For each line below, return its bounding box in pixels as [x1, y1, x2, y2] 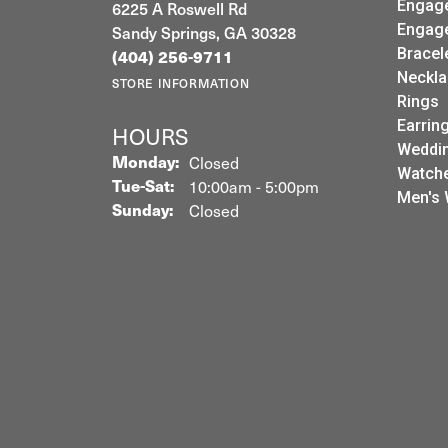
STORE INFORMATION [112, 74, 250, 92]
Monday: [112, 150, 179, 173]
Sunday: [112, 198, 173, 221]
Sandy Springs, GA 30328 [112, 20, 296, 44]
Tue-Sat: [112, 174, 174, 197]
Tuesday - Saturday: [173, 173, 323, 196]
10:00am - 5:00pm [189, 174, 319, 198]
